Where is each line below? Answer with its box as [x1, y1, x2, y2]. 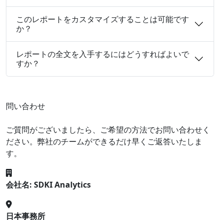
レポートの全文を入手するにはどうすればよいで [16, 48, 189, 59]
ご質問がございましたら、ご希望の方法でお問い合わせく [6, 124, 210, 135]
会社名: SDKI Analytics [6, 179, 91, 190]
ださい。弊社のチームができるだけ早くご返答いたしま [6, 136, 202, 147]
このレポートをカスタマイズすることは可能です [16, 13, 189, 25]
